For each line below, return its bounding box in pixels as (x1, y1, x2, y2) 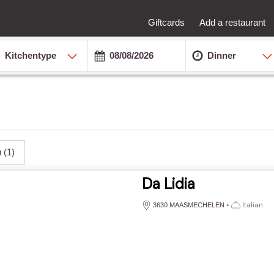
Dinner (207, 50, 236, 61)
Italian (240, 200, 263, 209)
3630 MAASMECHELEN (152, 201, 224, 209)
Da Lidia (141, 174, 195, 193)
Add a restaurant (199, 17, 265, 28)
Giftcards (148, 17, 185, 28)
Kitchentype (5, 50, 57, 61)
